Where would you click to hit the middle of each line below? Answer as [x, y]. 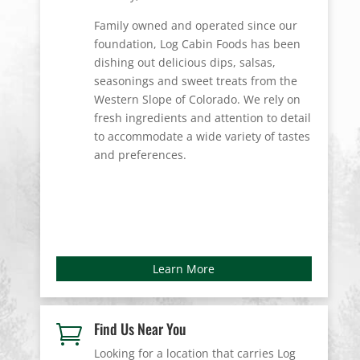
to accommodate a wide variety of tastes [202, 136]
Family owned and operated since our [195, 25]
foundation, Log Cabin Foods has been [197, 43]
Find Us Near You [140, 328]
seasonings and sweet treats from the [195, 80]
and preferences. [140, 154]
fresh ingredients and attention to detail [202, 117]
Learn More [184, 268]
